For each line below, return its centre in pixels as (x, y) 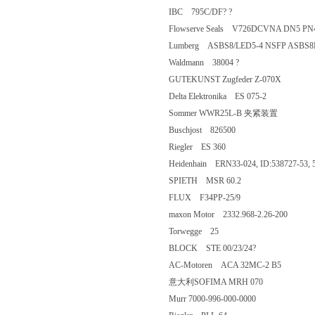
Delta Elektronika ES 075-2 (226, 96)
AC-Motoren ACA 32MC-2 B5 (233, 265)
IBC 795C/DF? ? (209, 12)
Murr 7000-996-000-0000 (225, 299)
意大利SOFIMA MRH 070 (229, 282)
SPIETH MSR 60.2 (213, 181)
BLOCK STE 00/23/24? (221, 248)
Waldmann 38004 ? (212, 63)
